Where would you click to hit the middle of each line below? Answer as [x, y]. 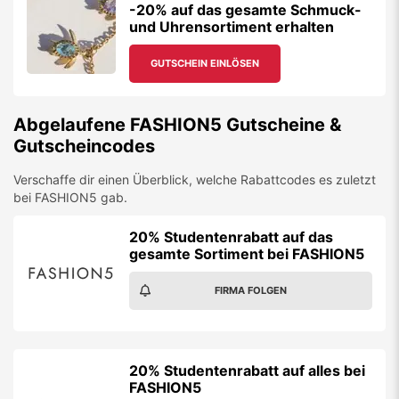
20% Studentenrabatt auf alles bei [247, 370]
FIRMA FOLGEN [251, 290]
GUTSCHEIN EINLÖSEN [205, 63]
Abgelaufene [72, 125]
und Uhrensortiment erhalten [232, 27]
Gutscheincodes [84, 146]
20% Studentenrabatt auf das [231, 237]
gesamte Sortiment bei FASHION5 [247, 254]
